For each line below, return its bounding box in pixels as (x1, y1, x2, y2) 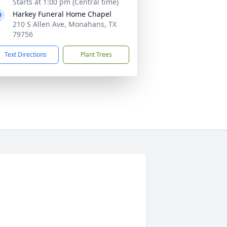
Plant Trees (80, 50, 112, 59)
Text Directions (5, 50, 47, 59)
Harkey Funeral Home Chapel (13, 9, 111, 19)
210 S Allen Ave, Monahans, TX (13, 19, 117, 29)
